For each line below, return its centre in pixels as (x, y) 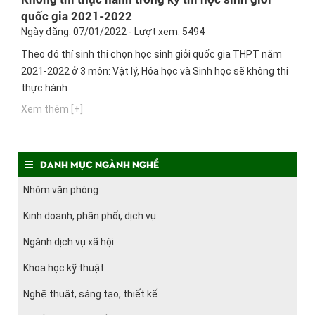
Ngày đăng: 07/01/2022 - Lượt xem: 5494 (113, 31)
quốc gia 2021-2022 (77, 16)
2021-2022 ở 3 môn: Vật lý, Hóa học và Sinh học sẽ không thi (155, 71)
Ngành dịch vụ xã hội (69, 242)
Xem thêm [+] (52, 109)
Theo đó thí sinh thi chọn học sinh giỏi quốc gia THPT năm (152, 54)
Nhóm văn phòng (61, 189)
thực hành (44, 88)
